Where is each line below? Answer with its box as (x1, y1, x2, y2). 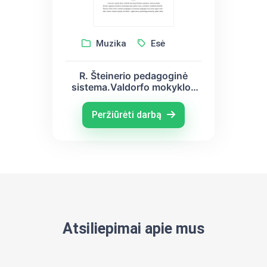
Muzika (94, 38, 126, 49)
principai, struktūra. (88, 92, 179, 104)
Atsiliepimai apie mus (63, 219, 204, 237)
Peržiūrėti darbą (92, 108, 164, 120)
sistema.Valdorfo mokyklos (71, 80, 196, 93)
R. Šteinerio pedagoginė (79, 69, 188, 82)
